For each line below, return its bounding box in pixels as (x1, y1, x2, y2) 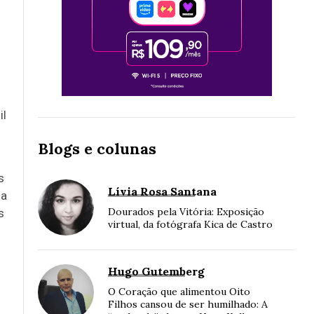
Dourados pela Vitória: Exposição (108, 205, 264, 219)
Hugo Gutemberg (108, 264, 205, 279)
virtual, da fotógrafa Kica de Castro (108, 218, 273, 231)
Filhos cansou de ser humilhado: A (108, 298, 268, 311)
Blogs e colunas (38, 139, 156, 159)
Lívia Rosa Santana (108, 184, 217, 199)
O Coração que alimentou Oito (108, 285, 250, 299)
